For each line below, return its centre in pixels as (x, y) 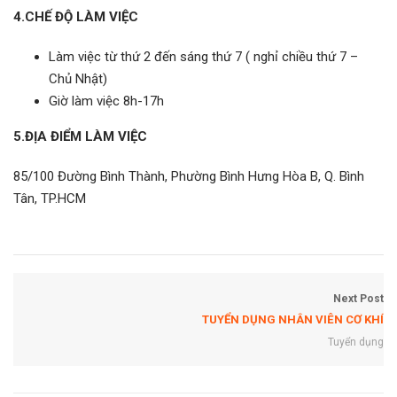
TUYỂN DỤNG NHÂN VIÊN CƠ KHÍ (293, 319)
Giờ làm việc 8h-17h (106, 101)
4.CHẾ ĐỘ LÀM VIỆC (76, 17)
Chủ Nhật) (78, 79)
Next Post (358, 299)
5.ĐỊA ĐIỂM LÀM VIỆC (80, 136)
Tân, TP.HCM (50, 198)
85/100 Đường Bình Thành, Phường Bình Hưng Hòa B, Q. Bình (189, 176)
